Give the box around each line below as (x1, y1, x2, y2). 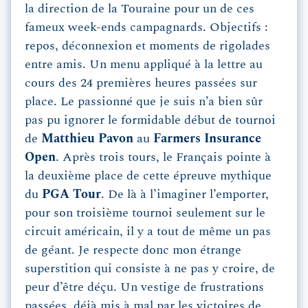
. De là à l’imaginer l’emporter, (101, 188, 269, 201)
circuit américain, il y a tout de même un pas (25, 225, 271, 239)
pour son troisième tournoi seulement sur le (25, 207, 265, 220)
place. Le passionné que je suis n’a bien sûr (25, 96, 263, 109)
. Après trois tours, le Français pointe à (56, 151, 271, 164)
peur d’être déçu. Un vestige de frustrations (25, 281, 264, 294)
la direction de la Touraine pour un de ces (25, 3, 254, 16)
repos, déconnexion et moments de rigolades (25, 40, 270, 53)
